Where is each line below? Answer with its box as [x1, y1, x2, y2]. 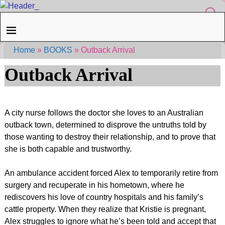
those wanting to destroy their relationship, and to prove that [4, 132, 215, 141]
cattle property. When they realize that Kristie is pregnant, [4, 204, 206, 213]
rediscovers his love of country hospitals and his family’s [4, 192, 203, 201]
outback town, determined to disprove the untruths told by [4, 120, 206, 129]
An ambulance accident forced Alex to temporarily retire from [4, 168, 218, 177]
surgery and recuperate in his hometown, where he [4, 180, 184, 189]
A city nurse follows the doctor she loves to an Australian [4, 108, 203, 117]
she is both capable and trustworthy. [4, 144, 132, 153]
